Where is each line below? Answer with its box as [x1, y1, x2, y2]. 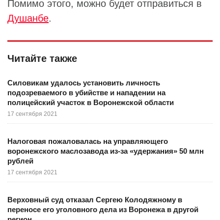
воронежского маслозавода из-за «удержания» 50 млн [7, 147, 204, 156]
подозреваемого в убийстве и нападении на [7, 88, 165, 97]
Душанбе [7, 13, 49, 24]
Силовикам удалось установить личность [7, 79, 160, 87]
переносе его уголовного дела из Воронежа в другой [7, 205, 198, 214]
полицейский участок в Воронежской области [7, 98, 174, 107]
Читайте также [7, 53, 77, 64]
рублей [7, 157, 33, 165]
